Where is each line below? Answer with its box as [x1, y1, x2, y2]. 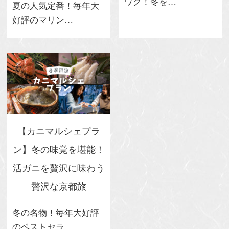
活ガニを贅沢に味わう [12, 163, 105, 173]
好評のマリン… [12, 15, 73, 25]
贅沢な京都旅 [31, 181, 86, 192]
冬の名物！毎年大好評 [12, 208, 99, 218]
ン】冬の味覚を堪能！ [12, 144, 105, 155]
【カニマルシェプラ [17, 126, 100, 136]
